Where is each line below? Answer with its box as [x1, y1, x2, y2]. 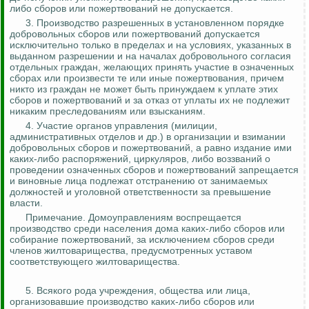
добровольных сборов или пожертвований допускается [10, 28, 260, 40]
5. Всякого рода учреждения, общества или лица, [26, 285, 250, 297]
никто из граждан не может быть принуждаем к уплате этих [10, 83, 278, 95]
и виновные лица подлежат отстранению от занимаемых [10, 175, 268, 187]
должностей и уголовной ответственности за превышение [10, 186, 271, 198]
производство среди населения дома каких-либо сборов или [10, 223, 285, 235]
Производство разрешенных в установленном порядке [37, 17, 284, 29]
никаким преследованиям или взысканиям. [10, 106, 206, 117]
